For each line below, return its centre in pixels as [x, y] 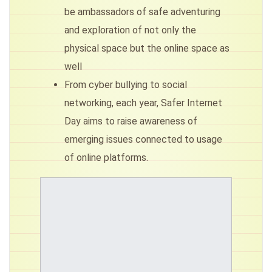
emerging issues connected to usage [143, 140]
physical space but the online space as [147, 49]
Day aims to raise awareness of [131, 121]
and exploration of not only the [130, 30]
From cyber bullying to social [126, 85]
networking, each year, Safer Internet [143, 103]
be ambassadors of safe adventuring [142, 12]
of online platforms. [106, 158]
